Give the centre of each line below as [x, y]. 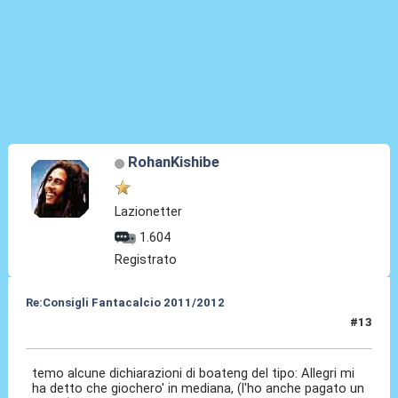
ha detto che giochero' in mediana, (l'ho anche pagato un [199, 388]
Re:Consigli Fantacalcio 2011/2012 [125, 302]
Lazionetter [149, 211]
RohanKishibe [173, 162]
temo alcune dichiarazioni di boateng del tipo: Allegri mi [194, 373]
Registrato [146, 259]
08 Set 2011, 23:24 [78, 330]
